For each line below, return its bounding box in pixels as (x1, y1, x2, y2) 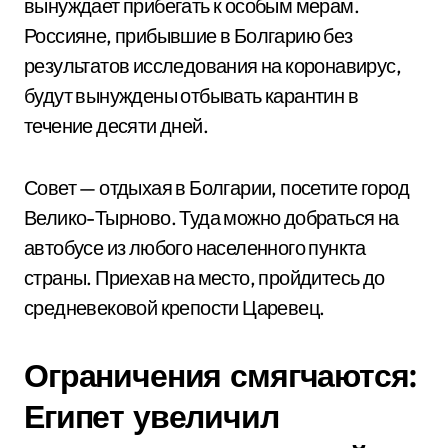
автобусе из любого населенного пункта (24, 234, 366, 260)
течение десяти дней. (24, 112, 215, 138)
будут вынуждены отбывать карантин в (24, 82, 358, 108)
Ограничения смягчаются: (24, 354, 416, 395)
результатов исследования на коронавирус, (24, 52, 401, 78)
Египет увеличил (24, 395, 279, 436)
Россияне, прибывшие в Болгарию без (24, 22, 353, 48)
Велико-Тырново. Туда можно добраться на (24, 204, 399, 230)
